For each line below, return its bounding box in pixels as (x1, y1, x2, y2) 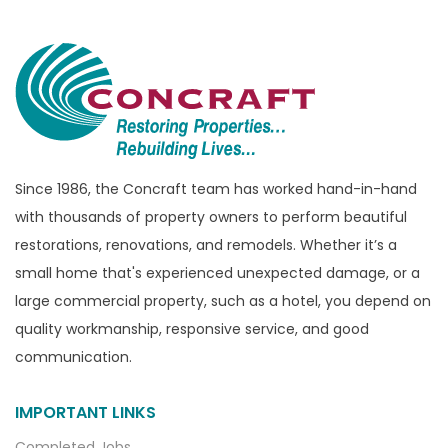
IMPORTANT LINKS (15, 400, 156, 424)
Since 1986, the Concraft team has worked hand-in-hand (15, 178, 417, 199)
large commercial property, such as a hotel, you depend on (15, 290, 431, 311)
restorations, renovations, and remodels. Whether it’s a (15, 234, 397, 255)
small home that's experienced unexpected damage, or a (15, 262, 420, 283)
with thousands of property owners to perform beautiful (15, 206, 407, 227)
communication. (15, 346, 132, 367)
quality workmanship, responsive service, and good (15, 318, 369, 339)
